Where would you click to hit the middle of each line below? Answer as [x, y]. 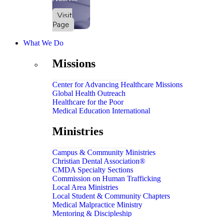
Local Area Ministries [85, 187]
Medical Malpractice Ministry [97, 204]
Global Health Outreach [89, 93]
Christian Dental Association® [99, 161]
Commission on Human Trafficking [107, 178]
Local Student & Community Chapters [111, 196]
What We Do [43, 43]
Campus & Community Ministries [104, 152]
